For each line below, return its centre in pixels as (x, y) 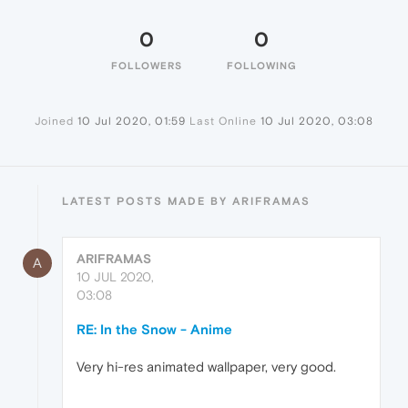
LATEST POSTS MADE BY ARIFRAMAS (186, 202)
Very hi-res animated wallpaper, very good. (206, 367)
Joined (54, 122)
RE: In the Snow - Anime (154, 330)
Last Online (223, 122)
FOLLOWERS (147, 66)
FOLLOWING (261, 66)
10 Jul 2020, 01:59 (132, 122)
